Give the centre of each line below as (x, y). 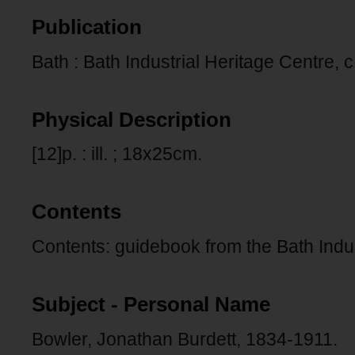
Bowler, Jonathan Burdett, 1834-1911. (185, 339)
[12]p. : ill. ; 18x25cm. (117, 154)
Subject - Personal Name (151, 304)
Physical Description (132, 119)
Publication (87, 27)
